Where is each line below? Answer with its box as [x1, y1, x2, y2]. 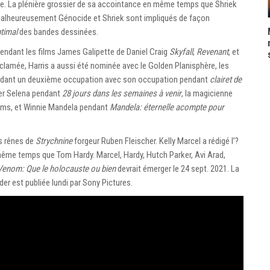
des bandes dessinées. [17, 26, 98, 37]
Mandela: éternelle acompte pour [110, 101, 224, 113]
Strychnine [36, 135, 72, 146]
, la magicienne [181, 87, 233, 99]
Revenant [196, 46, 228, 57]
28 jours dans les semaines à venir [62, 87, 181, 99]
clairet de [210, 74, 242, 85]
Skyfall [169, 46, 193, 57]
